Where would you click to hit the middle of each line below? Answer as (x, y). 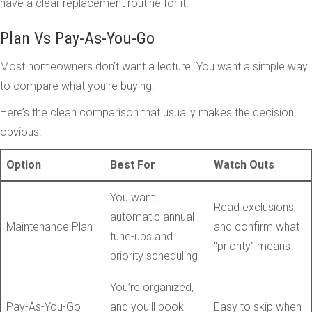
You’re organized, (152, 287)
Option (24, 164)
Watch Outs (244, 164)
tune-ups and (141, 236)
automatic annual (152, 217)
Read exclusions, (255, 207)
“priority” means (252, 246)
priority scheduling (154, 256)
